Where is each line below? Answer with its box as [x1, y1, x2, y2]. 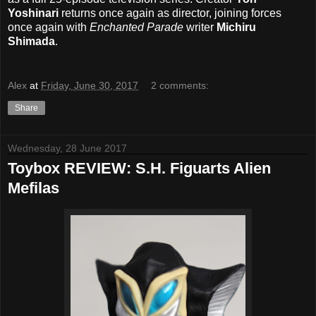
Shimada [8, 35, 55, 47]
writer [183, 20, 217, 33]
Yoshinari [8, 6, 61, 19]
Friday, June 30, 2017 [41, 80, 138, 92]
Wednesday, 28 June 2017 [8, 142, 127, 154]
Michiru [217, 20, 256, 33]
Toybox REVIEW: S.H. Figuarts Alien [8, 159, 271, 178]
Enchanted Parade [90, 20, 183, 33]
